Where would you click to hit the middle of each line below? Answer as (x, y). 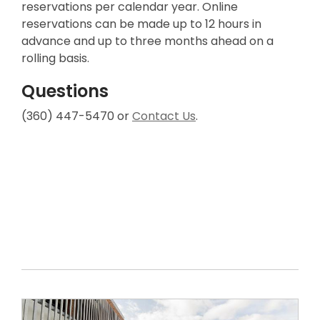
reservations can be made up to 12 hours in (141, 24)
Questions (65, 91)
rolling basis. (55, 58)
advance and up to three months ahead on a (147, 41)
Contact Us (164, 116)
